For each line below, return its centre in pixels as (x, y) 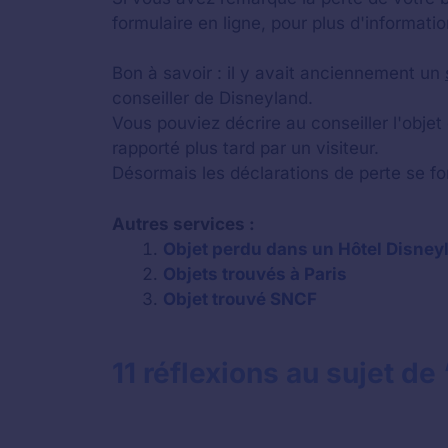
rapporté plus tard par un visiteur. (245, 148)
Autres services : (183, 223)
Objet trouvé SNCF (240, 298)
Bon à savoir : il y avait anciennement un (278, 73)
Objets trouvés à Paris (255, 273)
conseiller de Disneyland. (212, 98)
